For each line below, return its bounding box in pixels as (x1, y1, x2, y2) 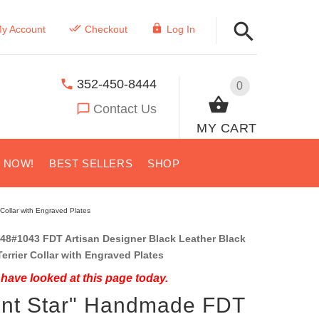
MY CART (197, 120, 257, 135)
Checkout (84, 23, 127, 35)
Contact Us (93, 101, 157, 116)
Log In (166, 23, 195, 35)
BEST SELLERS (49, 157, 133, 169)
